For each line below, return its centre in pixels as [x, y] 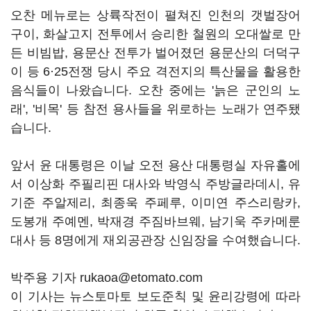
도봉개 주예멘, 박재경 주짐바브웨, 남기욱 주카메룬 [155, 221]
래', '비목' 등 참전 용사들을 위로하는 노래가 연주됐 [155, 109]
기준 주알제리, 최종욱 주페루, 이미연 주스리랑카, [155, 203]
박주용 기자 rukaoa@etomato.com [107, 278]
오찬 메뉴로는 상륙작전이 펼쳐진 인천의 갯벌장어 [155, 15]
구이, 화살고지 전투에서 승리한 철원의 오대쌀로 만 [155, 34]
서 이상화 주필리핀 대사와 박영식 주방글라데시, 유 [155, 184]
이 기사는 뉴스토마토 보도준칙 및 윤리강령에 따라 [155, 296]
